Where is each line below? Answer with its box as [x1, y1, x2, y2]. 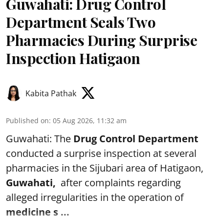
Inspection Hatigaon [6, 48, 140, 68]
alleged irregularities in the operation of [6, 191, 184, 204]
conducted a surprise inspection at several [6, 147, 197, 160]
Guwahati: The [6, 132, 73, 145]
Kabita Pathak [25, 88, 76, 99]
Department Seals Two [6, 12, 155, 32]
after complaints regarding [56, 176, 181, 189]
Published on [6, 116, 49, 125]
